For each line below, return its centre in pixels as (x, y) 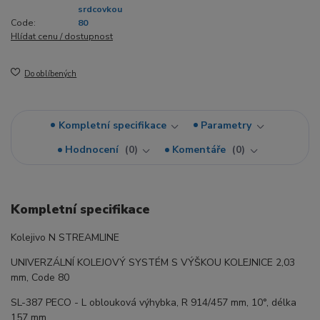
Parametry (226, 125)
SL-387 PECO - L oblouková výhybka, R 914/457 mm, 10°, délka (154, 302)
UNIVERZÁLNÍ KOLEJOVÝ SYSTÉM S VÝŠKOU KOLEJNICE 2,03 (153, 262)
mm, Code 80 (40, 277)
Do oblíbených (51, 74)
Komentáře (201, 150)
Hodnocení (94, 150)
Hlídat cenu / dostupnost (62, 36)
